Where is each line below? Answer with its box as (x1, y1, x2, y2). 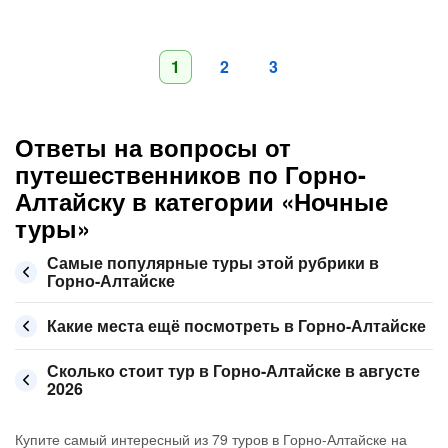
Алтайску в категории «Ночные (15, 184, 388, 218)
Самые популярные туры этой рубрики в (47, 251, 379, 274)
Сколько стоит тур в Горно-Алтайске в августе (47, 359, 420, 382)
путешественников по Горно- (15, 157, 366, 191)
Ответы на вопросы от (15, 130, 291, 164)
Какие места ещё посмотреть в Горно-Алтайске (47, 314, 426, 337)
